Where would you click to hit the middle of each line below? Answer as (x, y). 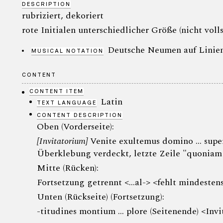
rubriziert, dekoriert (63, 15)
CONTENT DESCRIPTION (80, 115)
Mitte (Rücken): (68, 168)
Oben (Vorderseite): (75, 126)
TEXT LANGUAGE (67, 102)
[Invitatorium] (63, 141)
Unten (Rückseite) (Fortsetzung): (101, 197)
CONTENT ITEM (56, 91)
